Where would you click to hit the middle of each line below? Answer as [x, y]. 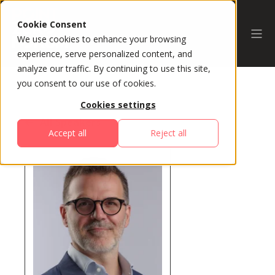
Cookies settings [118, 105]
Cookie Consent [52, 24]
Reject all [168, 133]
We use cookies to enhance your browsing [102, 39]
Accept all [68, 133]
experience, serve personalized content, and [105, 54]
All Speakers [70, 122]
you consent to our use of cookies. [87, 83]
